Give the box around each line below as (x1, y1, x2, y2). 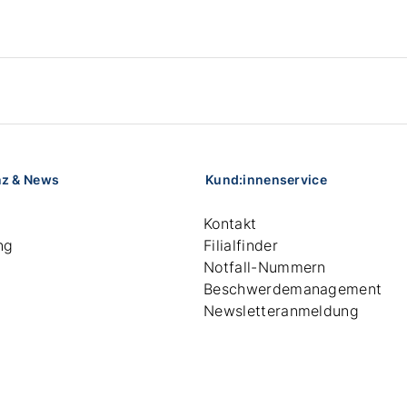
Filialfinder (203, 235, 278, 254)
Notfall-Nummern (203, 257, 326, 276)
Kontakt (203, 213, 257, 233)
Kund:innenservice (205, 171, 327, 187)
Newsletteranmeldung (203, 301, 360, 320)
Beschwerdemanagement (203, 279, 382, 298)
